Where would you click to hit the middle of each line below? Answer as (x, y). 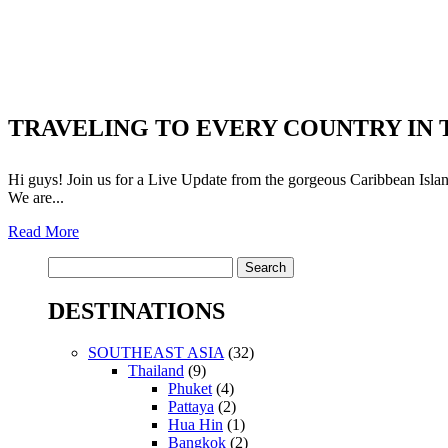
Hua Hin (195, 425)
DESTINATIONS (136, 310)
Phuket (190, 389)
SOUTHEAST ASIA (156, 353)
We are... (36, 197)
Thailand (156, 371)
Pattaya (191, 407)
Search (68, 264)
